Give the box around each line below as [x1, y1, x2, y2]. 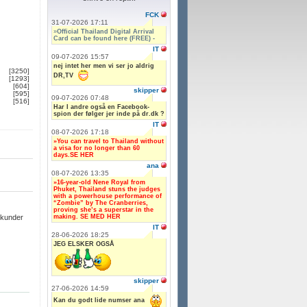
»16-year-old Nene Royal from [53, 178, 145, 186]
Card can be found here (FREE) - [53, 34, 155, 42]
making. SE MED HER [53, 212, 121, 220]
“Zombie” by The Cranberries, [53, 199, 148, 206]
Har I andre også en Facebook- [53, 103, 149, 110]
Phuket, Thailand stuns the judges [53, 185, 160, 193]
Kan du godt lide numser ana [53, 296, 147, 304]
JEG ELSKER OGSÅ [53, 240, 114, 247]
